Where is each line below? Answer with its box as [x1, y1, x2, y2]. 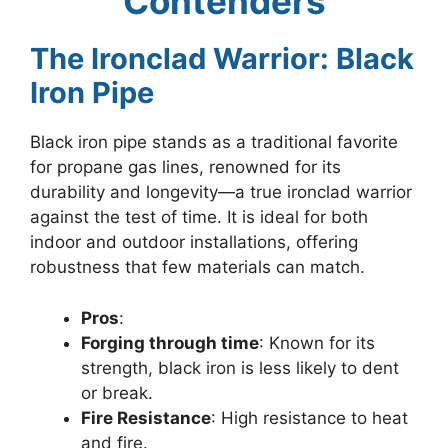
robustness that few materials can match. [30, 257, 365, 278]
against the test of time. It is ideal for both [30, 207, 368, 228]
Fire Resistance [81, 407, 211, 428]
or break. [81, 382, 153, 403]
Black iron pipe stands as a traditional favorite [30, 132, 398, 153]
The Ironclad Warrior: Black [30, 41, 414, 77]
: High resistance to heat [211, 407, 408, 428]
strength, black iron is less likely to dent [81, 357, 399, 378]
